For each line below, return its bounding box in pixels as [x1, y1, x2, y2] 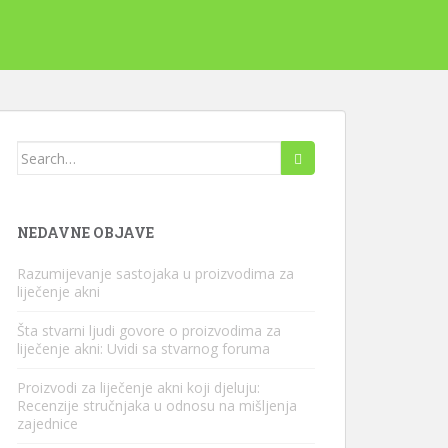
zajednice [17, 414, 78, 433]
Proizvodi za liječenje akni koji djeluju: [17, 378, 260, 397]
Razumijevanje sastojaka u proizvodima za [17, 264, 294, 283]
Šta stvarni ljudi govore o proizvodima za [17, 321, 281, 340]
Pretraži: [16, 142, 77, 161]
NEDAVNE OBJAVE [17, 223, 154, 242]
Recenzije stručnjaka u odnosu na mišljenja [17, 396, 297, 415]
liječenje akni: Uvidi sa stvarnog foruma [17, 339, 270, 358]
